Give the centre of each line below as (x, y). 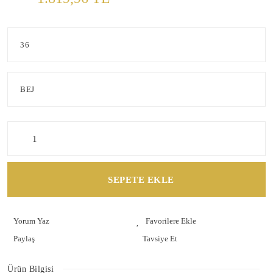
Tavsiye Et (160, 239)
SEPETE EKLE (141, 179)
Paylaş (24, 239)
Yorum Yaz (31, 221)
